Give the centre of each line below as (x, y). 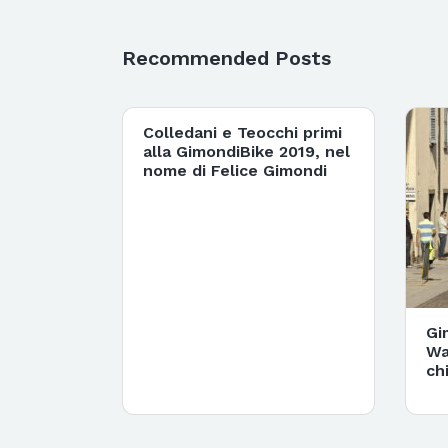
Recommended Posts (226, 57)
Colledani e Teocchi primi (242, 132)
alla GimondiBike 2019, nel (246, 151)
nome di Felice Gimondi (235, 170)
